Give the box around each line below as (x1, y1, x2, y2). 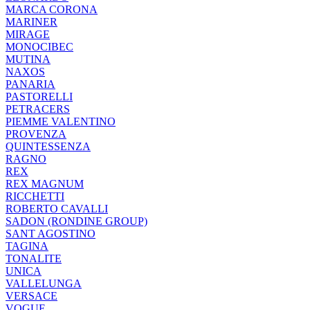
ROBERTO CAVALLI (6, 203, 108, 215)
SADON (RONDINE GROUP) (6, 215, 147, 227)
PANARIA (6, 78, 55, 90)
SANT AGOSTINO (6, 228, 95, 239)
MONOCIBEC (6, 41, 73, 53)
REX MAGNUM (6, 178, 84, 190)
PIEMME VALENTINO (6, 116, 116, 127)
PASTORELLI (6, 91, 73, 102)
